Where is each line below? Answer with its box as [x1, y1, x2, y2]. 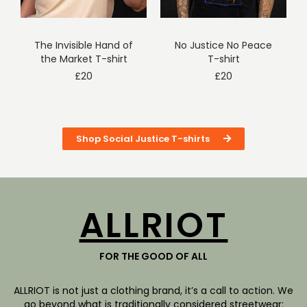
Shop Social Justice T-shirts [76, 132, 210, 146]
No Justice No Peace [175, 38, 272, 53]
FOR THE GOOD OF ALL [99, 249, 208, 264]
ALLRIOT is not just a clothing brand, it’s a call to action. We [14, 284, 293, 298]
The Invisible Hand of [34, 38, 133, 53]
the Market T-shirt [40, 52, 127, 66]
